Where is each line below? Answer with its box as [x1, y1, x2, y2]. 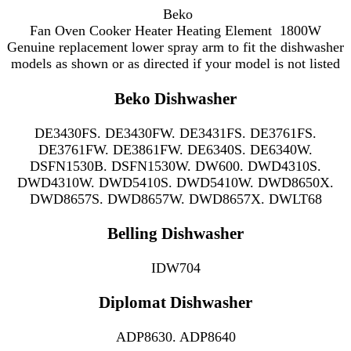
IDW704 [150, 259, 201, 276]
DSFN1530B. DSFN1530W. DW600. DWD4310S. [30, 157, 321, 174]
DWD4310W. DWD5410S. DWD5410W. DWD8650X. [17, 174, 334, 190]
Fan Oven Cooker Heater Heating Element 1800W [30, 23, 321, 39]
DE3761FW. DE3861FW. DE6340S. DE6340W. [38, 141, 313, 157]
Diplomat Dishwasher [99, 292, 252, 312]
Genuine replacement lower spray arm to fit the [7, 39, 280, 56]
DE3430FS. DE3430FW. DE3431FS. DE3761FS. [34, 125, 317, 141]
